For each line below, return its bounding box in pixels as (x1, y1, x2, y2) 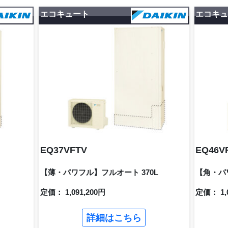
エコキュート (40, 10, 89, 19)
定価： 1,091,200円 (40, 187, 105, 196)
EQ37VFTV (40, 145, 87, 156)
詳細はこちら (86, 212, 141, 223)
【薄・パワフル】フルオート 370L (40, 167, 158, 177)
